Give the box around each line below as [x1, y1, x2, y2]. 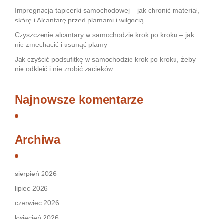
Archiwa [15, 133, 60, 146]
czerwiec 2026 [15, 199, 59, 207]
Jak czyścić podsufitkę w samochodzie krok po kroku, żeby [15, 55, 196, 63]
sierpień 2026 [15, 170, 57, 177]
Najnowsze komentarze [15, 93, 143, 106]
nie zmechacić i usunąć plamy [15, 41, 107, 48]
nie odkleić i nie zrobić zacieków [15, 65, 113, 73]
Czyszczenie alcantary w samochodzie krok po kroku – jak [15, 31, 194, 39]
